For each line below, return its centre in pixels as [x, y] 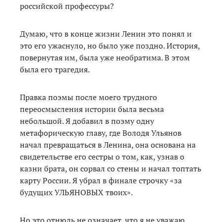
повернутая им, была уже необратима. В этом [105, 58]
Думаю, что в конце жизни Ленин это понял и [106, 34]
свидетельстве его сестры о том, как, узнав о [102, 157]
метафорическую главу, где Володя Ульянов [101, 133]
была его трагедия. [55, 70]
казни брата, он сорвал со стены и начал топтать [111, 169]
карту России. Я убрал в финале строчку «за [101, 181]
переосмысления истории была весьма [92, 109]
